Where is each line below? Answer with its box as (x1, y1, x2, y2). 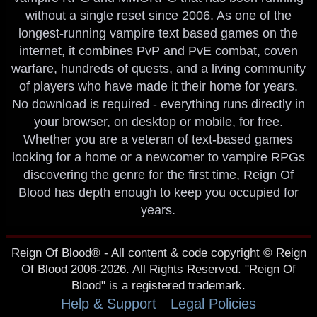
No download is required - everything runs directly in (11, 97, 305, 112)
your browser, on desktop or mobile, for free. (33, 115, 283, 129)
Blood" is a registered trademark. (71, 279, 246, 293)
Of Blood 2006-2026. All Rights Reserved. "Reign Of (21, 263, 296, 277)
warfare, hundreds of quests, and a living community (11, 62, 306, 76)
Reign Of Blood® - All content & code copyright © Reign (11, 246, 306, 260)
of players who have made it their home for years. (18, 79, 298, 94)
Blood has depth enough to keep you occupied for (18, 185, 299, 200)
